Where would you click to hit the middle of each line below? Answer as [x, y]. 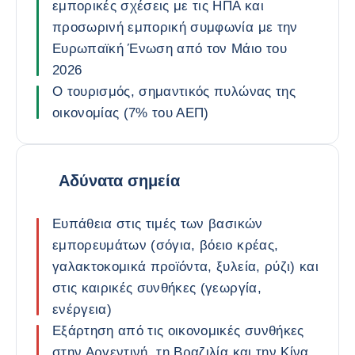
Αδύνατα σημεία [119, 180]
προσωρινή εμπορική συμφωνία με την [175, 27]
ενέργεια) [82, 309]
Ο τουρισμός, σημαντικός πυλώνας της [174, 92]
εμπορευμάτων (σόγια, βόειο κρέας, [166, 245]
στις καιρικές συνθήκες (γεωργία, [157, 288]
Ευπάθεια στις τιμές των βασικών [158, 224]
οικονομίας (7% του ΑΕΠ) [131, 113]
